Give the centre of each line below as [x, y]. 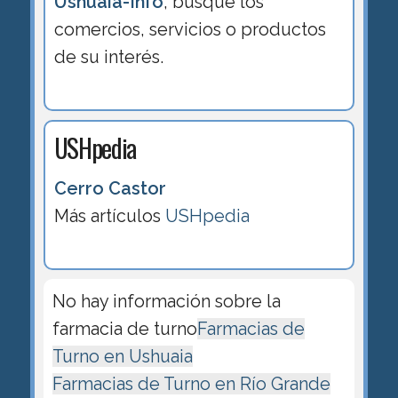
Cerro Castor [110, 189]
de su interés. [108, 56]
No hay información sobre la [166, 302]
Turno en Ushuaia [122, 357]
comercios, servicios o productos [190, 29]
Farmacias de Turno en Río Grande [191, 384]
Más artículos [109, 216]
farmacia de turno [124, 329]
